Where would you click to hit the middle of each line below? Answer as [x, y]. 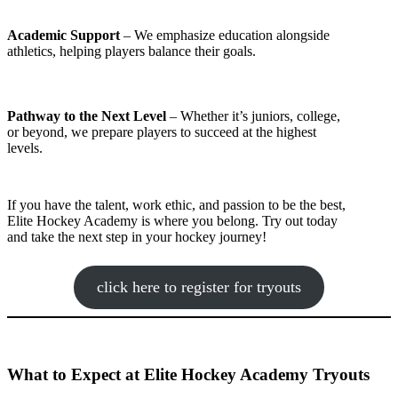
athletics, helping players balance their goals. [131, 51]
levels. [25, 148]
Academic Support [64, 35]
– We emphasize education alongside [225, 35]
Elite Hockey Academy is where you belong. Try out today [172, 221]
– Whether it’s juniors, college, [253, 116]
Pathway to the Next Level [87, 116]
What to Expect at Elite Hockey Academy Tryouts [188, 374]
